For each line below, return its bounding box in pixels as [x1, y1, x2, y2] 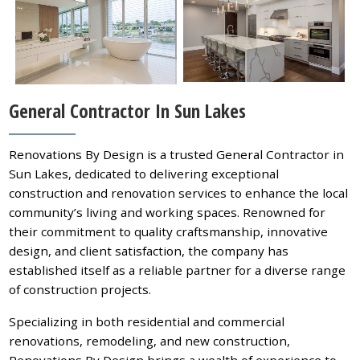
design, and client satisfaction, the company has [9, 242, 289, 259]
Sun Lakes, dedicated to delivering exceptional [9, 165, 280, 182]
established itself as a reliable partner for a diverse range [9, 261, 346, 278]
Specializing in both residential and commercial [9, 313, 285, 329]
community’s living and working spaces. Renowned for [9, 203, 326, 220]
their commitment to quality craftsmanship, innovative [9, 223, 329, 239]
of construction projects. [9, 280, 152, 297]
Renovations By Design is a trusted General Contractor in [9, 145, 345, 162]
